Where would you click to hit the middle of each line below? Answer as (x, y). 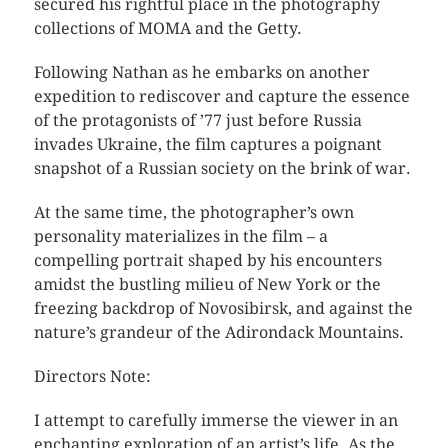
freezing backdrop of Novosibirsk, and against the (223, 308)
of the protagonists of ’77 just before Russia (197, 120)
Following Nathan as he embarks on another (201, 72)
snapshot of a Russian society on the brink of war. (222, 168)
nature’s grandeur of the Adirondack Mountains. (218, 332)
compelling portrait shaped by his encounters (207, 260)
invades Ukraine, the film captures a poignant (207, 144)
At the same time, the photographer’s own (193, 212)
